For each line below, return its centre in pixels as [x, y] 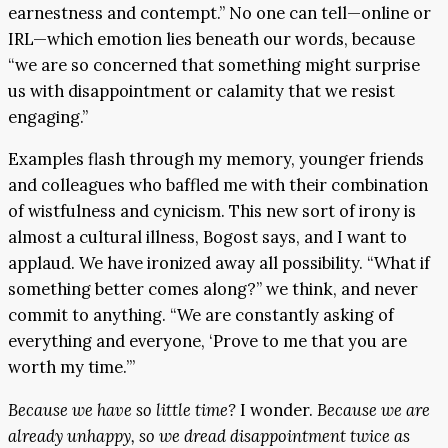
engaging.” [48, 116]
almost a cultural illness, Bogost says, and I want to [207, 237]
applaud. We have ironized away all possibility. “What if [219, 263]
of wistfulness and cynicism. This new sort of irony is [212, 211]
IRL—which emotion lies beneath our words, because [211, 38]
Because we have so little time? [122, 409]
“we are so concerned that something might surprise [214, 64]
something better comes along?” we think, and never [213, 289]
